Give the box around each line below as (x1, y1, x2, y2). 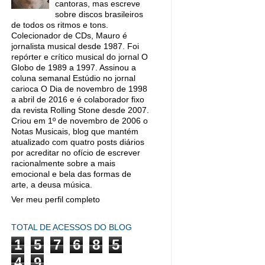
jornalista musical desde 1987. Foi (11, 42, 139, 51)
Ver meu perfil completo (11, 195, 100, 204)
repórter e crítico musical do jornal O (11, 53, 148, 62)
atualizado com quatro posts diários (11, 138, 144, 147)
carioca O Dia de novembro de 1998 (11, 85, 147, 93)
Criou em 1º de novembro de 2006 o (11, 117, 148, 125)
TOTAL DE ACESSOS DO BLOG (11, 222, 132, 232)
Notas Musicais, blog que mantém (11, 127, 138, 136)
